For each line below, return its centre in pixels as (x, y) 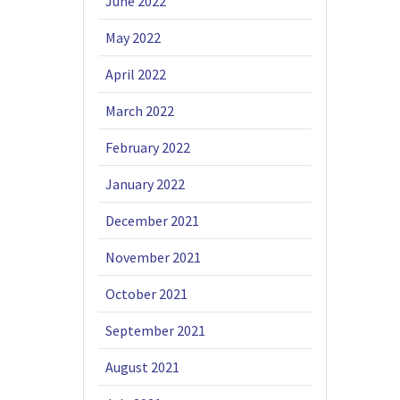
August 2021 (143, 367)
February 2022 (148, 148)
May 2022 (133, 38)
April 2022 (136, 75)
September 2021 (156, 331)
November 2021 (154, 258)
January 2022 (146, 184)
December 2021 (153, 221)
